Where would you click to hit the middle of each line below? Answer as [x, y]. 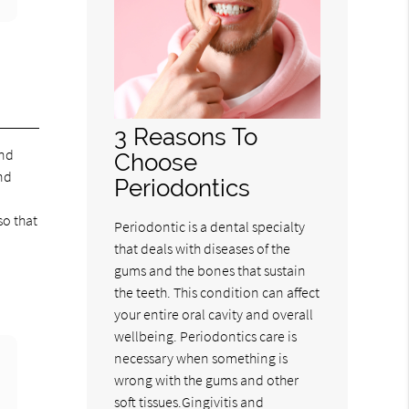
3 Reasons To [186, 136]
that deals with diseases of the [203, 248]
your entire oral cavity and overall [214, 314]
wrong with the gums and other [207, 379]
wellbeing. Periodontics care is [206, 336]
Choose [156, 162]
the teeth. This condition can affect [217, 292]
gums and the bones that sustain [210, 270]
